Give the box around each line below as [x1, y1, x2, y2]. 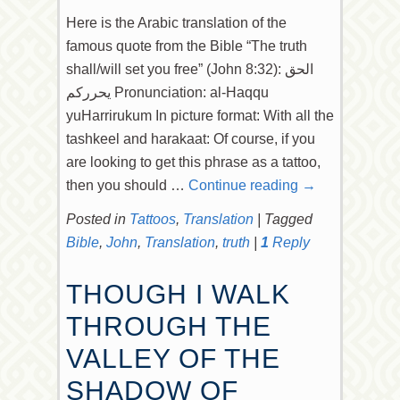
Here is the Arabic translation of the [66, 15, 287, 30]
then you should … [66, 178, 188, 193]
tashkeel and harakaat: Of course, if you [66, 131, 315, 146]
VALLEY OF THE [66, 344, 280, 373]
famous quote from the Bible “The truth [66, 38, 307, 54]
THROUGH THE [66, 312, 271, 341]
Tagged [264, 212, 312, 227]
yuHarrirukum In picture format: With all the [66, 108, 334, 123]
